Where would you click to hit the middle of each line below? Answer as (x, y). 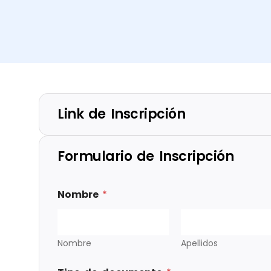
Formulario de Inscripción (146, 157)
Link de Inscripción (122, 114)
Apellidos (199, 243)
